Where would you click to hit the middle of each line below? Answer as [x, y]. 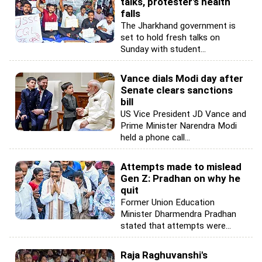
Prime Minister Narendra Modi [179, 125]
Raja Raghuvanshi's [164, 255]
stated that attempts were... [176, 225]
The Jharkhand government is [178, 25]
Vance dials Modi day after [182, 78]
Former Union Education [168, 202]
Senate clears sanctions [177, 90]
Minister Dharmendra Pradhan [178, 214]
